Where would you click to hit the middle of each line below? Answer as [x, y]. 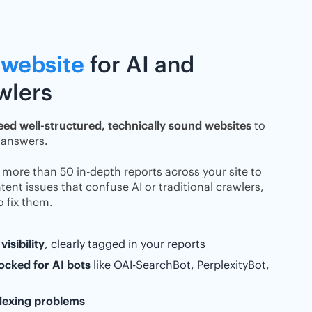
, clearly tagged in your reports [125, 244]
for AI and [139, 64]
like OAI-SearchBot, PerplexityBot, [180, 265]
